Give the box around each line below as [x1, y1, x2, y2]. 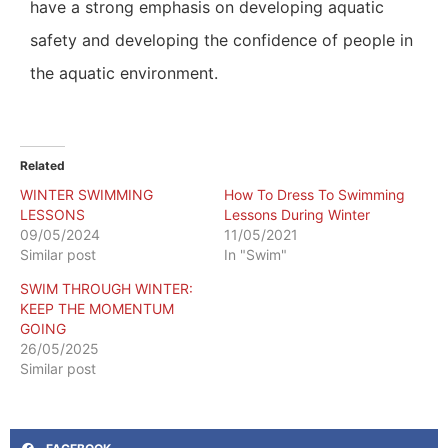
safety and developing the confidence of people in [30, 29, 413, 50]
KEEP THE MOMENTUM [20, 300, 174, 318]
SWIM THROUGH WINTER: [20, 280, 193, 298]
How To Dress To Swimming [224, 186, 405, 204]
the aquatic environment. [30, 62, 218, 83]
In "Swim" [224, 246, 287, 264]
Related [20, 158, 65, 174]
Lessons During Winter [224, 206, 370, 224]
